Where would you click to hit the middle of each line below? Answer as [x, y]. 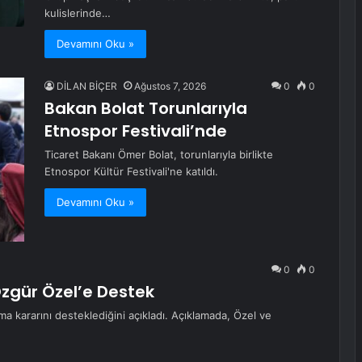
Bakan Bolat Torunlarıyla [146, 108]
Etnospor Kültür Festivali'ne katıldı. [131, 171]
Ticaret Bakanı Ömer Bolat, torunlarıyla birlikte [159, 154]
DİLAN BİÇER [87, 86]
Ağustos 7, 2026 [170, 86]
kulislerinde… [78, 13]
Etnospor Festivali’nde [136, 131]
